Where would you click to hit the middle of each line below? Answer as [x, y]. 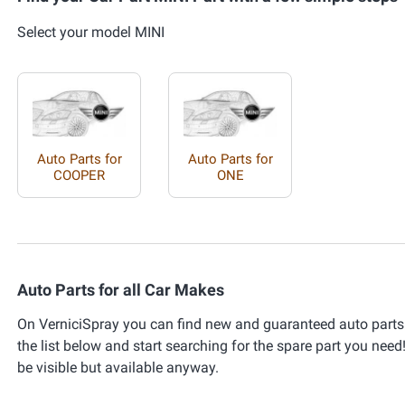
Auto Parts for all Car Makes [121, 289]
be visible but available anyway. [118, 367]
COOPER [79, 175]
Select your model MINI [91, 32]
